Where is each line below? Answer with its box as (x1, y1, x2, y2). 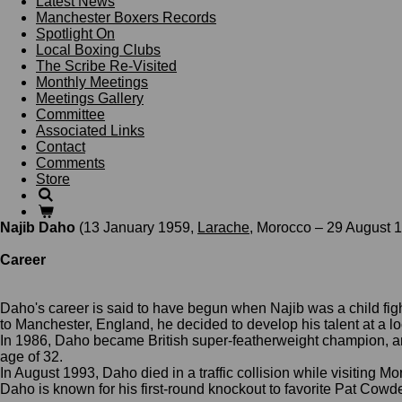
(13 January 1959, (79, 219, 194, 235)
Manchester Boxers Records (36, 9, 216, 25)
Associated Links (36, 122, 144, 138)
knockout (208, 380, 266, 397)
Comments (36, 154, 105, 170)
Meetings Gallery (36, 90, 144, 106)
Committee (36, 106, 105, 122)
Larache (197, 219, 249, 235)
